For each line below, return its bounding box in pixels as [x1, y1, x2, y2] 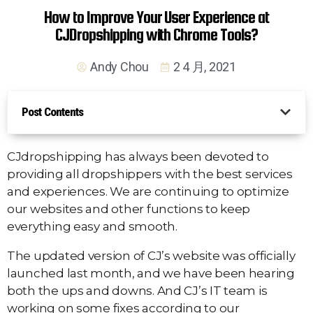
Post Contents [22, 105, 84, 119]
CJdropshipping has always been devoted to [7, 150, 269, 164]
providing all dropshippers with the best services [7, 167, 293, 182]
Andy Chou [90, 59, 149, 75]
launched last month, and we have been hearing [7, 266, 295, 281]
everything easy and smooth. [7, 219, 177, 234]
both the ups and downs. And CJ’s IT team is [7, 284, 268, 298]
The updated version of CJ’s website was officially [7, 249, 296, 263]
